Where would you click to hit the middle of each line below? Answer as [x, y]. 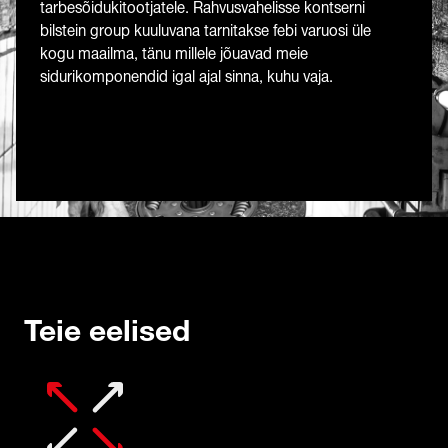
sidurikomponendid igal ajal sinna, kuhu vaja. [186, 76]
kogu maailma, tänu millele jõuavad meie [174, 53]
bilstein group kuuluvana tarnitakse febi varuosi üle [205, 30]
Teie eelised [107, 331]
